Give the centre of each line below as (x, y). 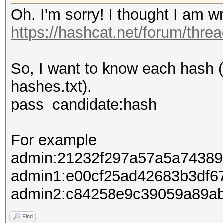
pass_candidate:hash (84, 104)
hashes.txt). (51, 86)
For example (54, 140)
